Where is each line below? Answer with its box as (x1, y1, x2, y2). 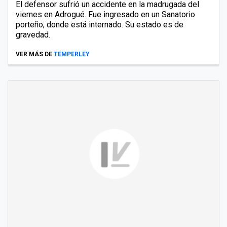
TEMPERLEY (54, 50, 90, 58)
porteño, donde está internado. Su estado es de (16, 19, 183, 29)
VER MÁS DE (16, 50, 52, 58)
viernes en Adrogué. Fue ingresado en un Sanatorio (16, 9, 195, 19)
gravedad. (16, 29, 50, 40)
